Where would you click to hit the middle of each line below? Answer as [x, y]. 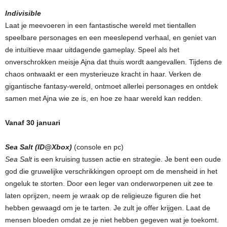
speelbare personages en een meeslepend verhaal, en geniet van [111, 37]
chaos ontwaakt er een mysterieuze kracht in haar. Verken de [103, 74]
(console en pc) [98, 147]
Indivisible [23, 13]
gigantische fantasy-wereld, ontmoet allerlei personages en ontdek [111, 86]
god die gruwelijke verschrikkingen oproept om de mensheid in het [111, 171]
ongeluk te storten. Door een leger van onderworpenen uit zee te [109, 183]
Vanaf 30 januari [33, 122]
